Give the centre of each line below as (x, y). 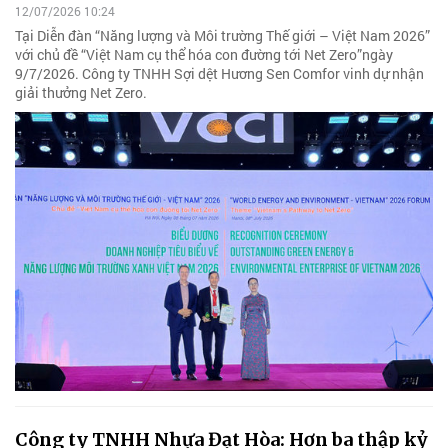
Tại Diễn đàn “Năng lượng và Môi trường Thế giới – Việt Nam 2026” (222, 36)
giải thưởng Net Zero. (81, 93)
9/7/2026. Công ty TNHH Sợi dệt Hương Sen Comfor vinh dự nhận (219, 74)
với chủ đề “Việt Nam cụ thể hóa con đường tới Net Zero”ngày (204, 55)
